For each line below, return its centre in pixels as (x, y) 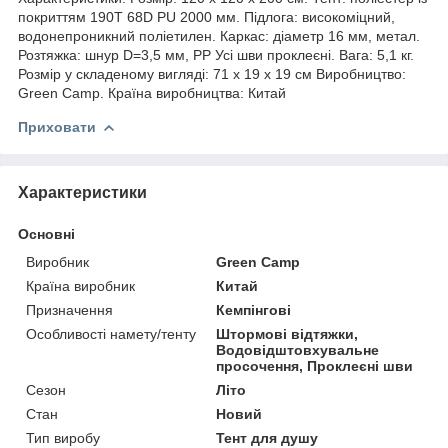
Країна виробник (80, 285)
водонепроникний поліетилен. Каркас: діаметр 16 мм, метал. (219, 35)
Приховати (57, 126)
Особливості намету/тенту (111, 333)
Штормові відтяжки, (287, 333)
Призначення (69, 309)
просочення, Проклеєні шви (315, 365)
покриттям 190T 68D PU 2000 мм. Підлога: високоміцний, (206, 16)
